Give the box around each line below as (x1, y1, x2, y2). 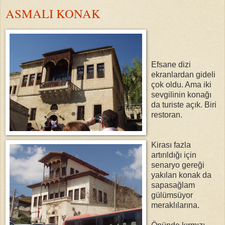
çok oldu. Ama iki (151, 80, 211, 89)
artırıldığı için (151, 151, 196, 160)
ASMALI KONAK (6, 5, 100, 22)
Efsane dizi (151, 60, 191, 69)
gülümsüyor (151, 191, 193, 200)
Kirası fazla (151, 141, 191, 150)
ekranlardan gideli (151, 70, 215, 79)
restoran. (151, 110, 182, 120)
